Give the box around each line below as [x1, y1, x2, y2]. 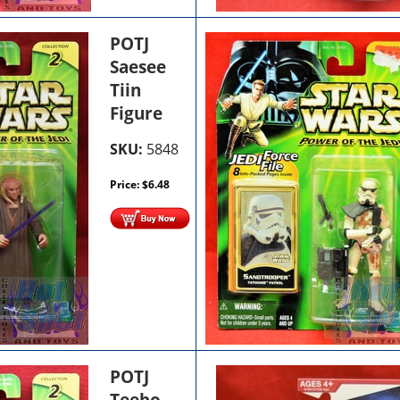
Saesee [110, 54, 167, 79]
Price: [110, 176, 143, 192]
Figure [110, 101, 163, 125]
